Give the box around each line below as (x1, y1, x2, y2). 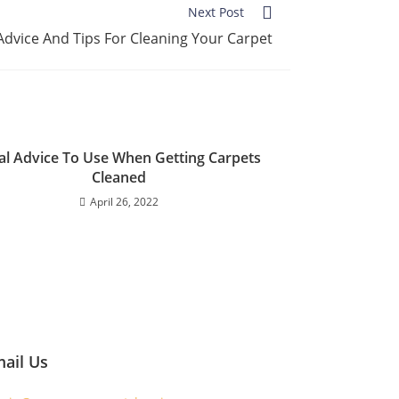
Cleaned (92, 167, 146, 187)
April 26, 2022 (90, 194, 159, 209)
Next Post (188, 4, 244, 20)
